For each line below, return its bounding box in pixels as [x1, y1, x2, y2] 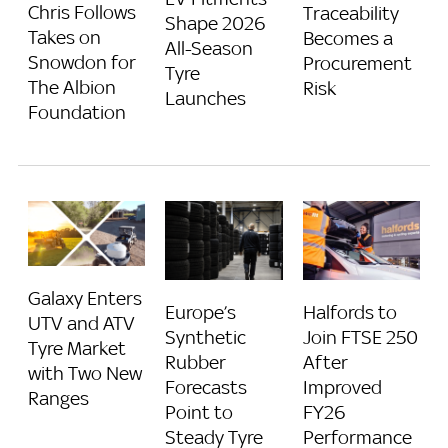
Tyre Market [28, 337, 126, 360]
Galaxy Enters [28, 287, 142, 310]
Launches [165, 87, 247, 110]
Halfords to [302, 300, 397, 323]
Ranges [28, 387, 89, 410]
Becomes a [302, 26, 393, 49]
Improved [302, 375, 382, 398]
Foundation [28, 101, 126, 124]
